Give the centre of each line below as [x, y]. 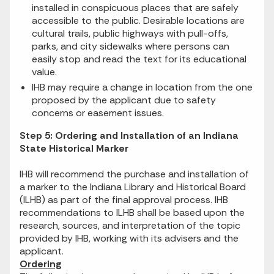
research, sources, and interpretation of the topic [130, 226]
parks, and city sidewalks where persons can [131, 46]
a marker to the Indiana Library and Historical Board [133, 187]
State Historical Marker [74, 149]
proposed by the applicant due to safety [124, 100]
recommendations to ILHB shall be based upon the [132, 213]
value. [44, 72]
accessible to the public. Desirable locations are [138, 21]
